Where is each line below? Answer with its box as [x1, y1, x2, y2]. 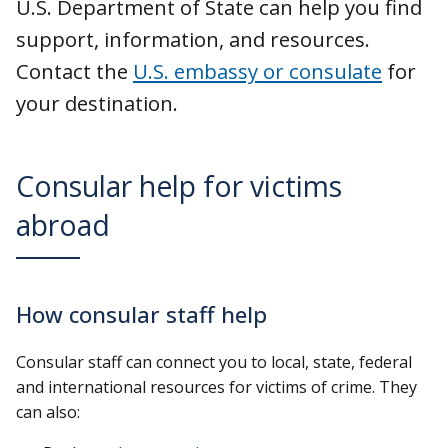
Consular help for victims [16, 167, 342, 206]
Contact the [16, 57, 133, 86]
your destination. [16, 89, 178, 118]
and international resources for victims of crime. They [16, 376, 417, 399]
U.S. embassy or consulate [133, 57, 382, 86]
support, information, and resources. [16, 25, 370, 54]
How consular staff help [16, 299, 267, 331]
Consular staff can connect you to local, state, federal [16, 351, 412, 374]
